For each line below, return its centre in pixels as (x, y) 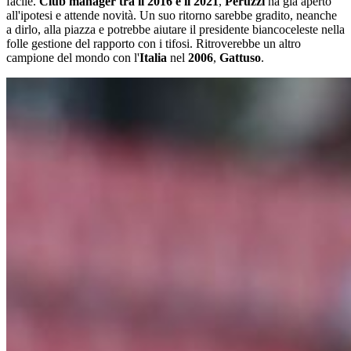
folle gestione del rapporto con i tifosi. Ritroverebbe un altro (154, 44)
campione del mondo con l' (73, 58)
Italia (153, 58)
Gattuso (240, 58)
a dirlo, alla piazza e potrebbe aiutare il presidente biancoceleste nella (175, 30)
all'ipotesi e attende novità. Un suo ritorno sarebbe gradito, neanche (172, 16)
